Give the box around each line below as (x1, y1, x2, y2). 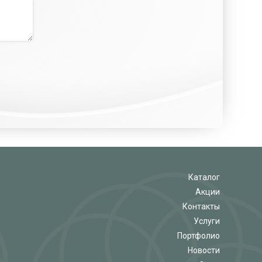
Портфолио (177, 231, 220, 241)
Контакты (182, 202, 220, 212)
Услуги (194, 216, 220, 226)
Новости (188, 246, 220, 256)
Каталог (188, 173, 220, 182)
